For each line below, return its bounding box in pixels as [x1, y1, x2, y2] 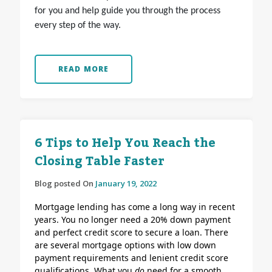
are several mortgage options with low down [34, 239, 216, 251]
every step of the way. [34, 21, 121, 31]
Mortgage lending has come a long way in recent [34, 201, 235, 213]
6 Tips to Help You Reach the [34, 131, 216, 156]
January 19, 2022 [95, 178, 157, 189]
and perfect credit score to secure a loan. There [34, 226, 228, 239]
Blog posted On [34, 178, 95, 189]
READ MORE [58, 64, 109, 75]
